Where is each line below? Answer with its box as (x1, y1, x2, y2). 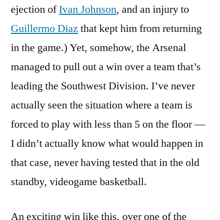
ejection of (11, 2, 59, 16)
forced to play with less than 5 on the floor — (11, 117, 205, 131)
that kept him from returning (78, 22, 202, 35)
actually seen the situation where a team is (11, 98, 192, 112)
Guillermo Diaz (11, 22, 78, 35)
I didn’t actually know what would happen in (11, 137, 203, 150)
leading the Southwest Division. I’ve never (11, 79, 195, 93)
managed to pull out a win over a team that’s (11, 60, 201, 74)
